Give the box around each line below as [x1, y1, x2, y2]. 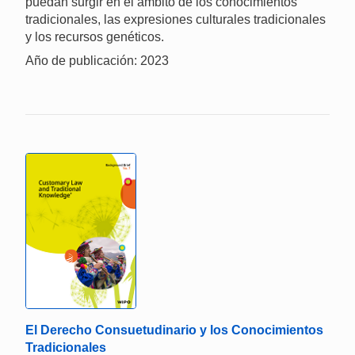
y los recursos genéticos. [25, 29, 164, 44]
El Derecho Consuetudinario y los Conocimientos [25, 323, 323, 337]
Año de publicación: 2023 [25, 53, 169, 67]
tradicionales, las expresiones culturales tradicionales [25, 12, 326, 26]
